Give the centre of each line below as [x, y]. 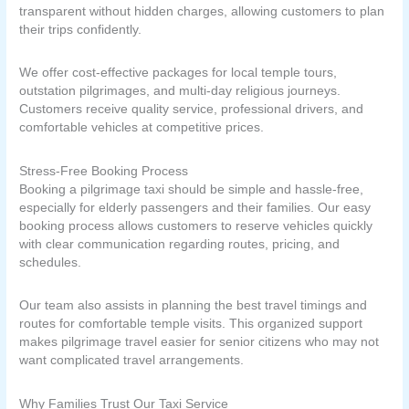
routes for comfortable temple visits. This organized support [191, 324]
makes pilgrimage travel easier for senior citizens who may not [199, 342]
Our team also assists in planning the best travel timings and [194, 306]
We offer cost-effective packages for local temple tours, [178, 73]
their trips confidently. [81, 30]
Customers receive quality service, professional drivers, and [192, 110]
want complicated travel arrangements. [132, 361]
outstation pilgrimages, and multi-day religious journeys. [180, 91]
